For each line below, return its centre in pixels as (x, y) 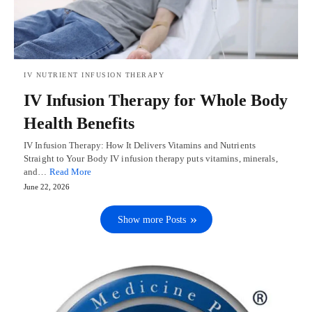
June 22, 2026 (47, 187)
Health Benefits (79, 124)
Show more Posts (151, 220)
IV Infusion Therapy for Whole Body (156, 101)
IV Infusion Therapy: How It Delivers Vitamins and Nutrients (140, 146)
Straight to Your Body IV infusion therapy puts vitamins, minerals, (151, 159)
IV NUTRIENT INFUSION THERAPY (94, 75)
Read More (70, 172)
